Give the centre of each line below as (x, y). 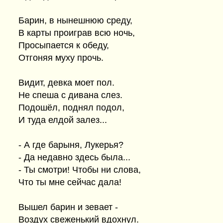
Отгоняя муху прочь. (61, 58)
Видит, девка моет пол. (66, 83)
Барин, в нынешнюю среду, (75, 20)
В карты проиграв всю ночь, (77, 33)
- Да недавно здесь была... (74, 157)
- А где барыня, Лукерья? (71, 145)
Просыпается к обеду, (64, 45)
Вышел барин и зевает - (68, 207)
